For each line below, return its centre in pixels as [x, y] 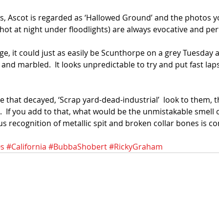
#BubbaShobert [78, 147]
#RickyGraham [136, 147]
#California [26, 147]
